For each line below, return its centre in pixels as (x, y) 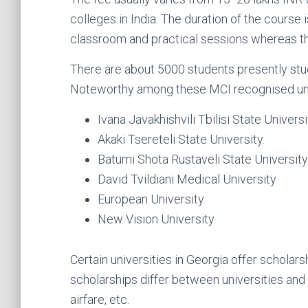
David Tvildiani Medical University (187, 179)
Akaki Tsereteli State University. (181, 140)
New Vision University (156, 219)
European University (151, 199)
